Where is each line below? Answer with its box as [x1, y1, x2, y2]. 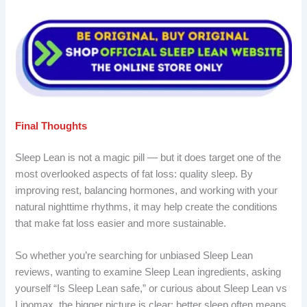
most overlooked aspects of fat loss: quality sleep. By [15, 168, 254, 180]
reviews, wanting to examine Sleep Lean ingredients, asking [15, 266, 282, 278]
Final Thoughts [15, 120, 88, 132]
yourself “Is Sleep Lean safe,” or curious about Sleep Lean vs [15, 282, 288, 294]
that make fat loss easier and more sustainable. [15, 217, 227, 229]
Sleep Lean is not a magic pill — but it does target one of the [15, 151, 282, 163]
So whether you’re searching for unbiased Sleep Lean [15, 249, 254, 261]
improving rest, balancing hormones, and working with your [15, 184, 278, 196]
